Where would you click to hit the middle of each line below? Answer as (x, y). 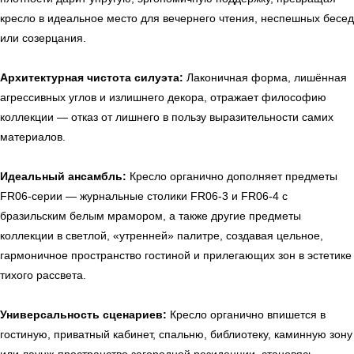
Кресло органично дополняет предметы (232, 177)
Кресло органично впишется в (246, 315)
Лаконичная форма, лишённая (265, 78)
